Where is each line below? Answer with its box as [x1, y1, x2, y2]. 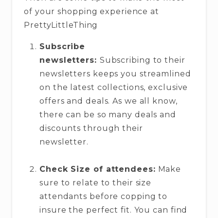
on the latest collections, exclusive [39, 83, 188, 92]
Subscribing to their [99, 55, 185, 65]
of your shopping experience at [24, 7, 159, 17]
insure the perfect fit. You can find [39, 205, 188, 215]
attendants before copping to [39, 192, 168, 201]
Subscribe [39, 42, 86, 52]
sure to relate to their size [39, 178, 152, 188]
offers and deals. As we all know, [39, 96, 178, 106]
